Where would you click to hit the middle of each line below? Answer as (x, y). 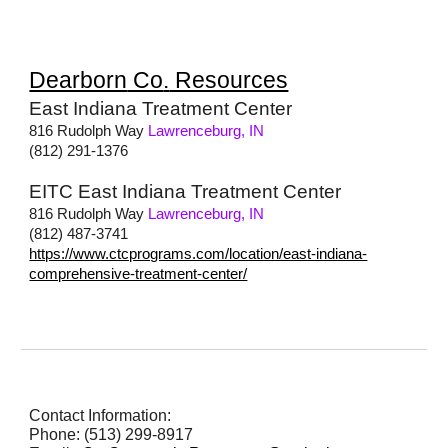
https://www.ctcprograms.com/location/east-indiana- (198, 254)
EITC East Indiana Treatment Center (185, 191)
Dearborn (78, 80)
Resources (229, 80)
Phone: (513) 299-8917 (111, 434)
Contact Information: (100, 415)
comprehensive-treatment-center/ (138, 274)
